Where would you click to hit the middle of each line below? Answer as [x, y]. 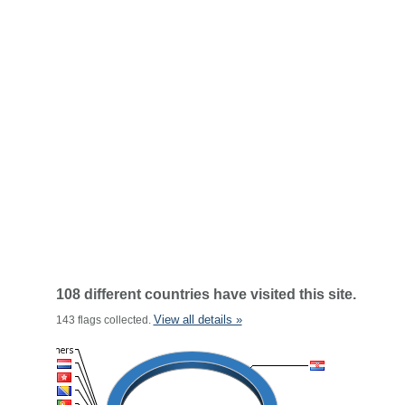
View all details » [198, 320]
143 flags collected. [104, 320]
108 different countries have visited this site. [206, 294]
